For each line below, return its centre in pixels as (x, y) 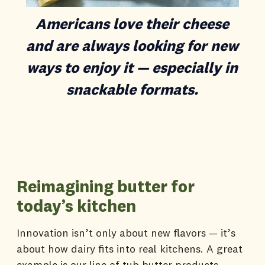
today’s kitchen (76, 205)
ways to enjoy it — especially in (132, 67)
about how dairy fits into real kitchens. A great (130, 248)
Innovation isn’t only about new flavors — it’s (126, 232)
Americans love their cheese (132, 23)
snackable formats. (132, 89)
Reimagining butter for (106, 186)
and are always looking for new (132, 45)
